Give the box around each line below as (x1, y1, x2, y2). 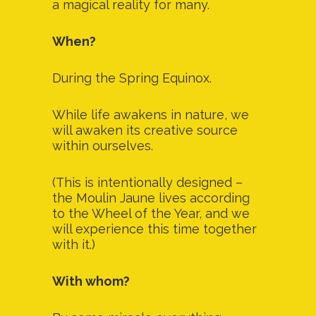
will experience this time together (52, 221, 257, 236)
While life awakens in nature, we (52, 107, 249, 122)
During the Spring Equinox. (52, 71, 212, 85)
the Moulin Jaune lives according (52, 190, 250, 205)
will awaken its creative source (52, 123, 238, 138)
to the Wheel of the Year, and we (52, 206, 250, 221)
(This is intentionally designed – (52, 175, 243, 190)
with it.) (52, 237, 95, 252)
